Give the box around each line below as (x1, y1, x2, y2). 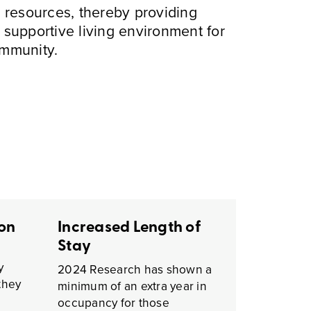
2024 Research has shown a (58, 260, 212, 278)
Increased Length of (58, 215, 201, 237)
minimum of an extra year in (58, 277, 207, 294)
